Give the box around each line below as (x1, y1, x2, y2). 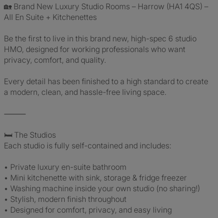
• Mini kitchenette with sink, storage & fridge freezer (4, 173, 187, 182)
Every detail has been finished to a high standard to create (4, 76, 208, 86)
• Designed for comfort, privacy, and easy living (4, 205, 172, 215)
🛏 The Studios (4, 130, 56, 140)
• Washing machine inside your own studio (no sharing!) (4, 183, 200, 193)
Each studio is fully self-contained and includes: (4, 141, 171, 150)
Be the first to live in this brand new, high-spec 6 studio (4, 34, 197, 43)
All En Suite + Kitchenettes (4, 12, 97, 22)
